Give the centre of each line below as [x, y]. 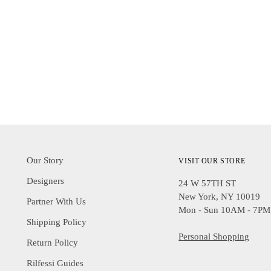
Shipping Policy [57, 222]
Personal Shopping [214, 237]
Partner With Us [57, 201]
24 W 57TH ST [207, 183]
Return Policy [53, 243]
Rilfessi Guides [55, 263]
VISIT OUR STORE [212, 161]
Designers [46, 181]
